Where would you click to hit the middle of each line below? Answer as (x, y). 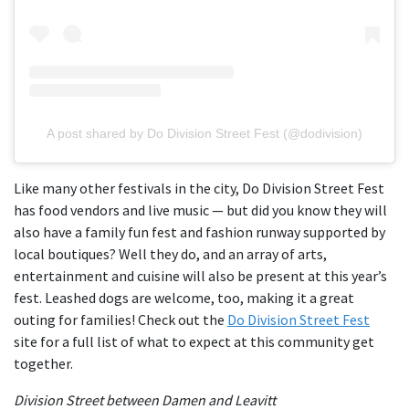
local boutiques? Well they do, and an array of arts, (170, 254)
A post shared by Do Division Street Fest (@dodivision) (204, 134)
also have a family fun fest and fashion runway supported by (199, 232)
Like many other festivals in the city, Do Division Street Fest (199, 189)
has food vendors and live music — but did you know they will (200, 210)
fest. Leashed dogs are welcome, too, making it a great (184, 298)
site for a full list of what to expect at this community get (194, 342)
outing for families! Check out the (121, 320)
